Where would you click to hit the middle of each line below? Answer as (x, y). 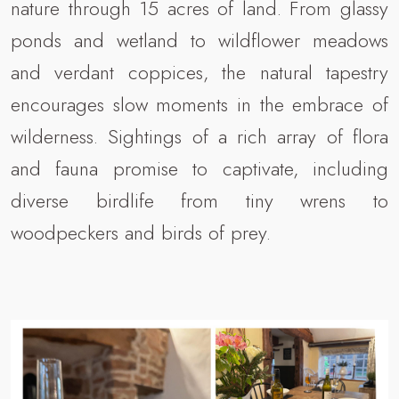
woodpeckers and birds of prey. (141, 232)
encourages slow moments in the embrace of (199, 104)
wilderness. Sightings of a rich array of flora (199, 136)
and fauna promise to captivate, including (199, 168)
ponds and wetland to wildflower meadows (199, 40)
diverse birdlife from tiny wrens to (199, 200)
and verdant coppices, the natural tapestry (199, 72)
